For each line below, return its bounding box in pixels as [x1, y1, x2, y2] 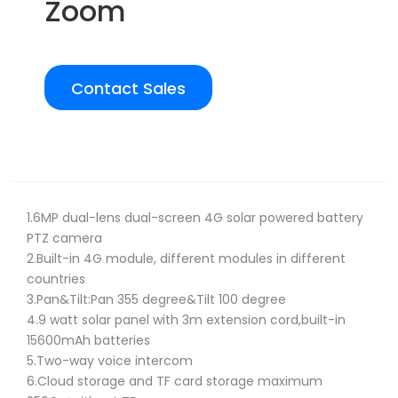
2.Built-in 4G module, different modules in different [27, 249, 346, 267]
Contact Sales [71, 76, 186, 99]
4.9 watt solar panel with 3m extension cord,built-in [27, 310, 346, 329]
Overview [164, 147, 234, 169]
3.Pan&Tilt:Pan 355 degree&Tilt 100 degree [27, 290, 286, 308]
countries [27, 269, 85, 288]
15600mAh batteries [27, 330, 150, 349]
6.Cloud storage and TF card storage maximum [27, 371, 322, 390]
